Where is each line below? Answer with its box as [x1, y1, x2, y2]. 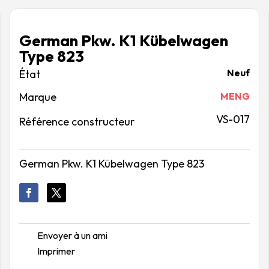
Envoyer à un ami [37, 229, 107, 242]
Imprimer [37, 245, 75, 258]
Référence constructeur [19, 115, 134, 128]
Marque [19, 90, 56, 104]
